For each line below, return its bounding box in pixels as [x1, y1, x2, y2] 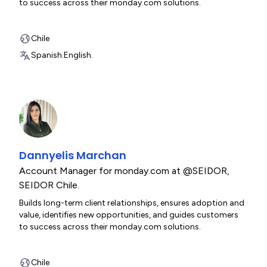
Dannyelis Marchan [19, 148, 126, 163]
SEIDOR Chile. [19, 179, 79, 191]
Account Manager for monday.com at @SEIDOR [19, 165, 227, 176]
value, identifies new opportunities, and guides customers [19, 210, 238, 220]
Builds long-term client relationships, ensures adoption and [19, 198, 244, 208]
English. [64, 50, 93, 60]
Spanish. [31, 50, 64, 60]
